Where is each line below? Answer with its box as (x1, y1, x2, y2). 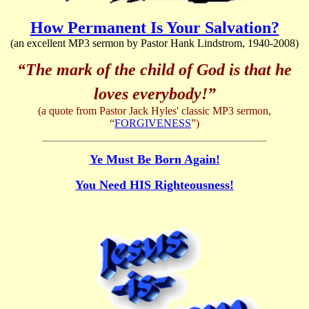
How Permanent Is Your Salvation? (30, 19, 279, 37)
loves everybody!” (93, 85, 216, 103)
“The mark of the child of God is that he (17, 61, 292, 79)
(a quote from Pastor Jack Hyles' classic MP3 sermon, (38, 105, 271, 117)
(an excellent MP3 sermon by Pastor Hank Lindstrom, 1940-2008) (10, 37, 299, 50)
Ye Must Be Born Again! (89, 152, 220, 167)
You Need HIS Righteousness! (75, 178, 234, 192)
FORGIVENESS (114, 117, 191, 130)
